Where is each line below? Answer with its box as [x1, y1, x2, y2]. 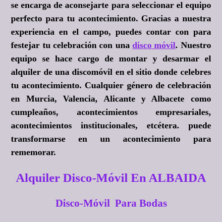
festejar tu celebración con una [11, 40, 132, 51]
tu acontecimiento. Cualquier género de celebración [11, 80, 211, 91]
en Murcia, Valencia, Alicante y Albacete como [11, 94, 211, 104]
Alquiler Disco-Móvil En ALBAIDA [16, 171, 206, 185]
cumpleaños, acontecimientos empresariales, [11, 107, 211, 117]
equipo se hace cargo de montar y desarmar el [11, 54, 211, 64]
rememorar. [11, 147, 56, 158]
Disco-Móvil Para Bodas [55, 197, 167, 210]
